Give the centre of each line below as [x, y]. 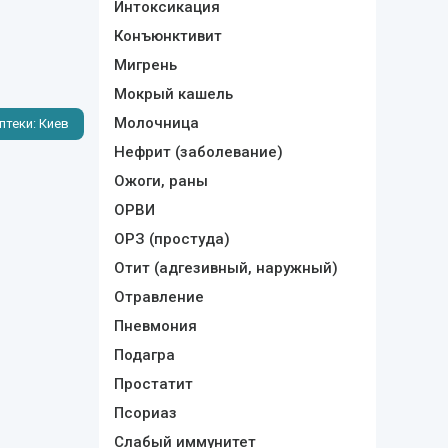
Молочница [156, 123]
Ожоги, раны [160, 181]
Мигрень [145, 65]
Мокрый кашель [173, 94]
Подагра [144, 355]
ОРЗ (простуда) [171, 239]
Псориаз [145, 413]
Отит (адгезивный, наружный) [225, 268]
